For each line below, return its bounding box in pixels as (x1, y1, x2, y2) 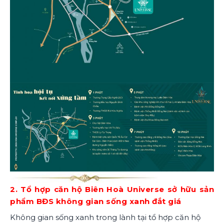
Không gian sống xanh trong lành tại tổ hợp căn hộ (10, 212, 200, 222)
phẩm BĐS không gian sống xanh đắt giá (10, 196, 181, 206)
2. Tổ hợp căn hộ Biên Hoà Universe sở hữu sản (10, 184, 214, 194)
